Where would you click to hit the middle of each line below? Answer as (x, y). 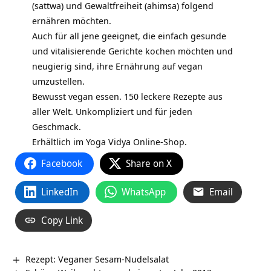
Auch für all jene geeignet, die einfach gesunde (129, 35)
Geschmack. (56, 126)
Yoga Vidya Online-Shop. (136, 141)
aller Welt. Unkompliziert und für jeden (112, 111)
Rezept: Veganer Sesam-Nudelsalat (97, 259)
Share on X (149, 163)
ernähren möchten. (71, 20)
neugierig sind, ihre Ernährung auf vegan (117, 66)
